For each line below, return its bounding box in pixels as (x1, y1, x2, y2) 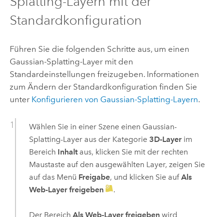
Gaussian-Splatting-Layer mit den (9, 56, 133, 66)
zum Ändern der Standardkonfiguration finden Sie (9, 81, 197, 92)
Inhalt (57, 147, 77, 156)
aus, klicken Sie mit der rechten (77, 147, 188, 156)
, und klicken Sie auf (109, 172, 181, 182)
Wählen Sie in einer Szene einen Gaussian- (29, 122, 177, 131)
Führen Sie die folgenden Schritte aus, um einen (9, 44, 189, 54)
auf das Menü (29, 172, 78, 182)
